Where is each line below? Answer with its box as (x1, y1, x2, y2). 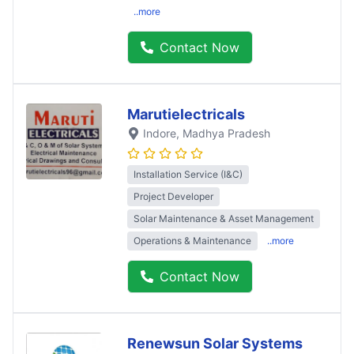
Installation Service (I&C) (134, 168, 243, 180)
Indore (143, 126, 176, 140)
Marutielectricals (127, 105, 245, 122)
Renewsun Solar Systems (127, 334, 303, 352)
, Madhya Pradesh (176, 126, 270, 140)
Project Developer (134, 190, 213, 202)
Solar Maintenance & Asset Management (134, 212, 314, 224)
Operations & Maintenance (134, 234, 251, 247)
